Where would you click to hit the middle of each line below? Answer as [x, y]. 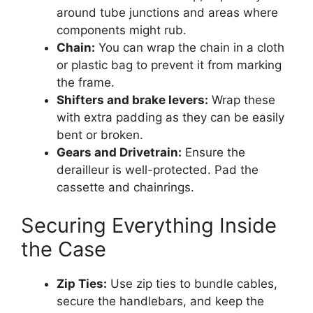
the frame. [86, 82]
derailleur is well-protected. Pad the [158, 169]
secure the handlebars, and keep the [160, 301]
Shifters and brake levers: [132, 100]
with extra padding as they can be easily [170, 117]
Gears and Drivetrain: [119, 152]
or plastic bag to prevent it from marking [169, 65]
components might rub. [122, 30]
